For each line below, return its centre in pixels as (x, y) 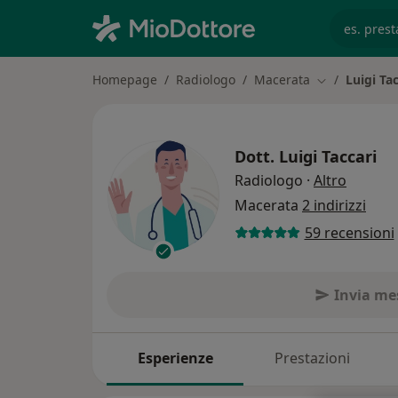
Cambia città (353, 80)
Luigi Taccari (328, 156)
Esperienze (175, 358)
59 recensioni (349, 233)
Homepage (125, 80)
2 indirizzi (334, 205)
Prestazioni (312, 358)
